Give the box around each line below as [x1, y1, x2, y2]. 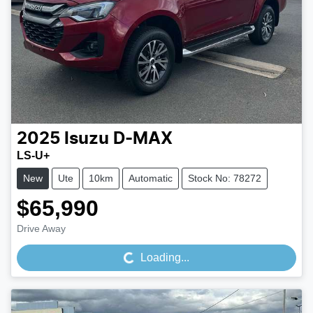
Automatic [129, 172, 173, 184]
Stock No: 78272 [188, 172, 261, 184]
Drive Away [17, 222, 66, 234]
